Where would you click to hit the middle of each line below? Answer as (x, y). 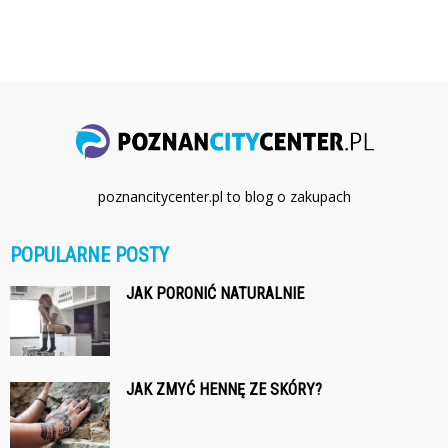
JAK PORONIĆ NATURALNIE (215, 293)
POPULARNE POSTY (89, 254)
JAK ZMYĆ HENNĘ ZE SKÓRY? (224, 389)
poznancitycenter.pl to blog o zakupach (224, 196)
